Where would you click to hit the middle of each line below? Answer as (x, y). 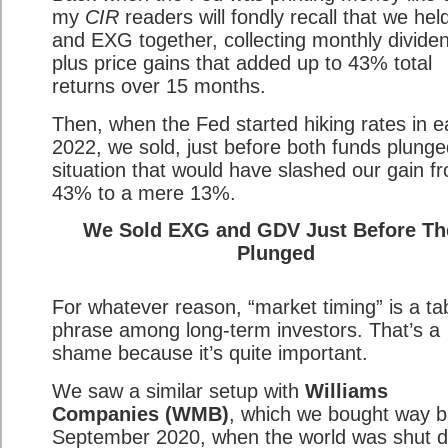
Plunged (276, 253)
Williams (346, 390)
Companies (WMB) (140, 413)
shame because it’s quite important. (210, 353)
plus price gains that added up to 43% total (242, 63)
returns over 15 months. (159, 86)
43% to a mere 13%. (144, 192)
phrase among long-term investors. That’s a (246, 330)
